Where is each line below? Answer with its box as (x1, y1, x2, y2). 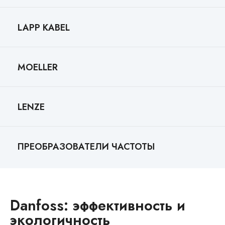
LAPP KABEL (18, 21, 70, 34)
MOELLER (18, 61, 58, 74)
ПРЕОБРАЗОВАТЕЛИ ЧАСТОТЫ (18, 140, 155, 153)
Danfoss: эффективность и (10, 195, 185, 216)
